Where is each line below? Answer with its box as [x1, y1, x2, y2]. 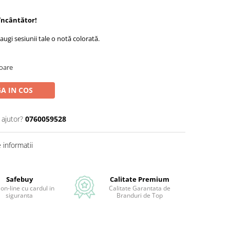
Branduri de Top [116, 191, 163, 200]
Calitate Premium [109, 175, 169, 184]
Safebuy [6, 175, 33, 184]
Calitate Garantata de [108, 184, 170, 193]
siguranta [6, 191, 33, 200]
